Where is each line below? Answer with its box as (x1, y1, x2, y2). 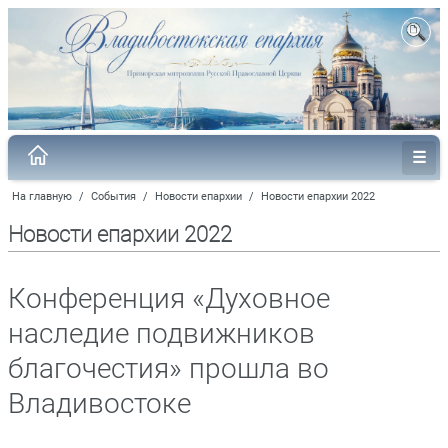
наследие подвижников (8, 316, 315, 350)
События (91, 189, 136, 203)
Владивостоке (8, 386, 191, 420)
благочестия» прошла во (8, 351, 329, 385)
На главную (12, 189, 72, 203)
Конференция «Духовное (8, 281, 330, 315)
